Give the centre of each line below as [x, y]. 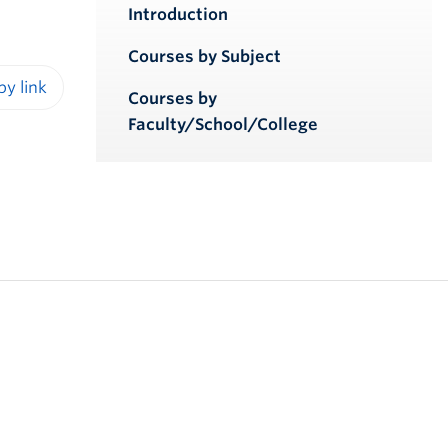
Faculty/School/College [223, 124]
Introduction [178, 14]
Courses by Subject [204, 56]
